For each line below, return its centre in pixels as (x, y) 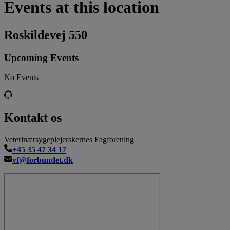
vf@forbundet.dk (43, 160)
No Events (21, 78)
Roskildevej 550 (46, 35)
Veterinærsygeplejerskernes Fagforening (69, 140)
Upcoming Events (41, 57)
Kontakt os (33, 118)
